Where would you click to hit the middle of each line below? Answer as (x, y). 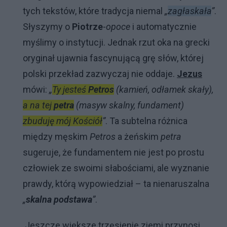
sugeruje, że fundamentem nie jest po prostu (113, 152)
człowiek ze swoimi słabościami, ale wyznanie (116, 168)
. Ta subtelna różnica (146, 121)
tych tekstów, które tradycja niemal (94, 11)
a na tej (38, 105)
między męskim (56, 137)
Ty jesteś (70, 89)
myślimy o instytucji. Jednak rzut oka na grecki (116, 42)
